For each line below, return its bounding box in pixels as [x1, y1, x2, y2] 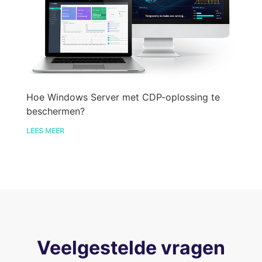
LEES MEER [26, 126, 64, 135]
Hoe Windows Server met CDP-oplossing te [26, 91, 220, 103]
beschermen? [26, 105, 85, 117]
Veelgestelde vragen [37, 236, 225, 259]
